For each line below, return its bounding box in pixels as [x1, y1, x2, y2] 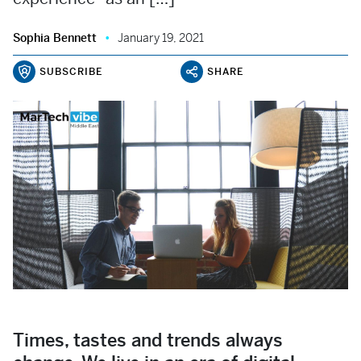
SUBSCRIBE [39, 65, 102, 78]
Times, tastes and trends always [13, 330, 283, 351]
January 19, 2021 [118, 31, 204, 45]
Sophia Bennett [13, 31, 97, 45]
